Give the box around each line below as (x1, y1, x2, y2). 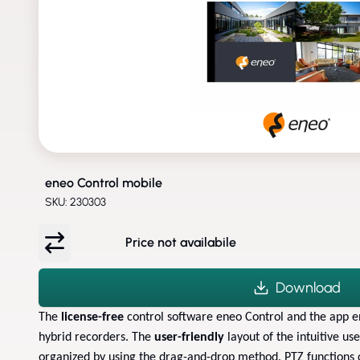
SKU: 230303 (45, 194, 106, 209)
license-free (61, 310, 124, 324)
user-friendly (154, 330, 224, 344)
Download (275, 278, 341, 297)
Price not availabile (125, 234, 236, 250)
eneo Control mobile (45, 174, 162, 190)
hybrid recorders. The (39, 330, 154, 344)
